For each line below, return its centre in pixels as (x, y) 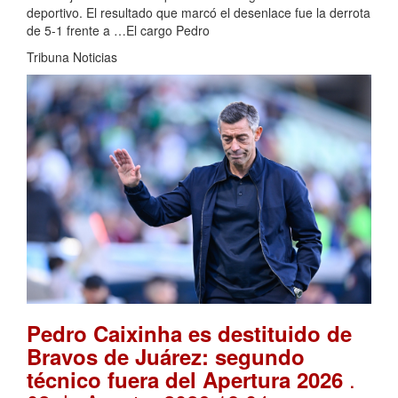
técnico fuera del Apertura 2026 (188, 380)
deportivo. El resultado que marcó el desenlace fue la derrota (199, 12)
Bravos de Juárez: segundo (166, 357)
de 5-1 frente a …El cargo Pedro (118, 30)
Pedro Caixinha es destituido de (189, 334)
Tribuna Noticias (72, 56)
